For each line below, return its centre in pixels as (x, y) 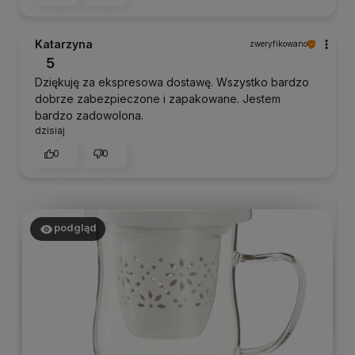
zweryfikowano (279, 44)
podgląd (75, 228)
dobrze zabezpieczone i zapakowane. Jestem (158, 99)
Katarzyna (64, 44)
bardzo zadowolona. (89, 115)
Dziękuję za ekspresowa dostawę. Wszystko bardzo (172, 82)
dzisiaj (50, 130)
